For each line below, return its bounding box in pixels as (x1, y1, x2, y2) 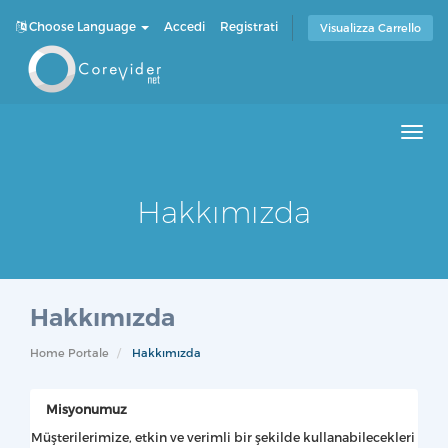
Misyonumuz (46, 401, 127, 416)
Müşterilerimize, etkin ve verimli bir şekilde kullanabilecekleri (31, 429, 415, 444)
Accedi (164, 19, 205, 33)
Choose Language (26, 19, 139, 33)
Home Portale (30, 346, 109, 359)
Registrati (220, 19, 278, 33)
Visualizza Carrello (320, 21, 421, 35)
